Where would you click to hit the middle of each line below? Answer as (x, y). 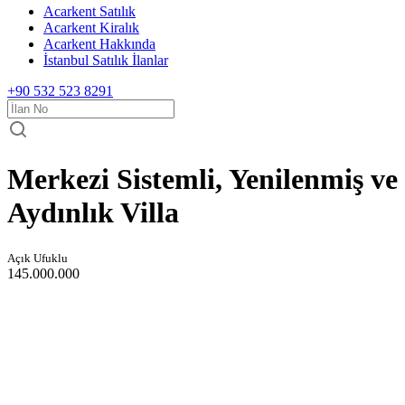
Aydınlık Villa (93, 213)
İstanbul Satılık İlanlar (106, 60)
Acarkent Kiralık (91, 28)
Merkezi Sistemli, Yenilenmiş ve (202, 179)
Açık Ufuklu (38, 258)
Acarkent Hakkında (99, 44)
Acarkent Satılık (89, 11)
